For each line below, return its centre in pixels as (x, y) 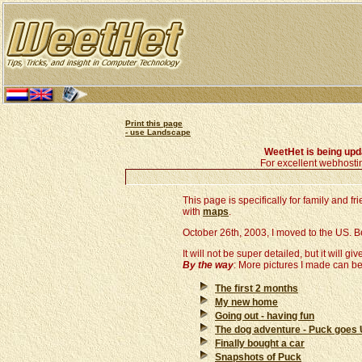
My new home (246, 302)
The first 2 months (257, 288)
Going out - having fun (265, 316)
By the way (208, 265)
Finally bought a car (260, 343)
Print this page (154, 123)
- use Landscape (158, 132)
